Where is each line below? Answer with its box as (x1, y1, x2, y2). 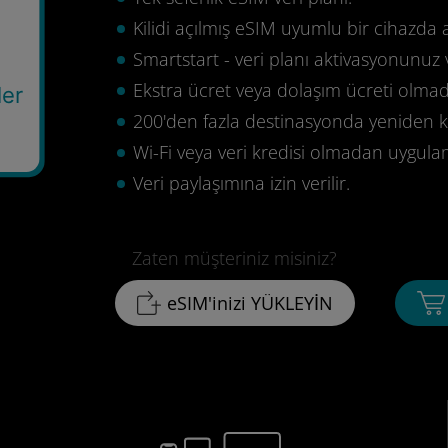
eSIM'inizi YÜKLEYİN (166, 291, 333, 315)
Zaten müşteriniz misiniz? (132, 246, 338, 270)
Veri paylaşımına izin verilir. (132, 171, 350, 195)
